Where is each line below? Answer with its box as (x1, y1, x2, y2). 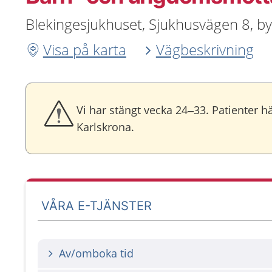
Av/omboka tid (59, 246, 134, 260)
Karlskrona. (76, 120, 134, 134)
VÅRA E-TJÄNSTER (41, 198, 152, 213)
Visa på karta (42, 39, 126, 59)
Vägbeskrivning (155, 39, 254, 59)
